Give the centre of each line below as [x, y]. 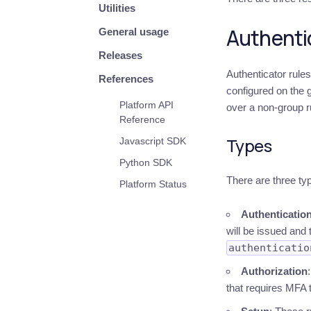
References [126, 79]
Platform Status [153, 184]
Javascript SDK [153, 141]
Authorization [274, 271]
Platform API [146, 105]
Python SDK [146, 163]
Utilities [117, 8]
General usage [134, 32]
